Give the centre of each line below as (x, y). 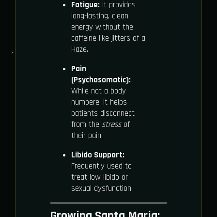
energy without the (102, 27)
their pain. (87, 135)
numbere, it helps (99, 102)
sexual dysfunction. (102, 188)
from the (86, 124)
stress (111, 124)
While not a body (98, 91)
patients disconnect (103, 113)
